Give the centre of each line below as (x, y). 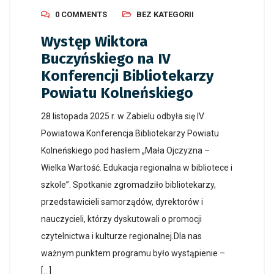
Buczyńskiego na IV (106, 59)
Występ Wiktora (94, 42)
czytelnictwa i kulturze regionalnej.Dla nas (121, 236)
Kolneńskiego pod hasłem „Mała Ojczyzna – (125, 151)
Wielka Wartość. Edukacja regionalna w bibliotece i (137, 168)
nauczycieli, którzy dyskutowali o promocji (121, 219)
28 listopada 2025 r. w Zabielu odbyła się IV (123, 117)
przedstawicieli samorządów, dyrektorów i (122, 202)
